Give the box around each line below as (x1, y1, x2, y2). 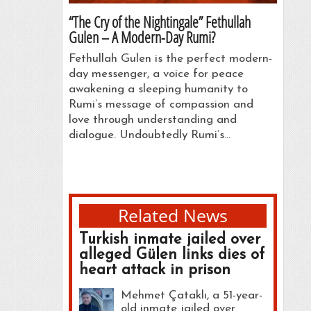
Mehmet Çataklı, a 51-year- (120, 289, 262, 301)
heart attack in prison (78, 262, 230, 278)
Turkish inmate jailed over (78, 231, 260, 248)
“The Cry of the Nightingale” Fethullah (68, 10, 251, 32)
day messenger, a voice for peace (68, 67, 244, 80)
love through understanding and (68, 113, 237, 126)
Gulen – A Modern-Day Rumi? (68, 26, 215, 47)
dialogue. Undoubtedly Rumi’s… (68, 128, 230, 141)
